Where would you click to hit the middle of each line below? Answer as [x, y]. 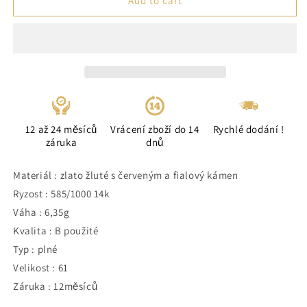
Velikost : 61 [41, 268]
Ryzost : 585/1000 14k [61, 194]
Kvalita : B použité [56, 231]
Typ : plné [35, 249]
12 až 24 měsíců [61, 129]
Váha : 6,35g [41, 212]
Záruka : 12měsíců [56, 286]
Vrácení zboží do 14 [155, 129]
